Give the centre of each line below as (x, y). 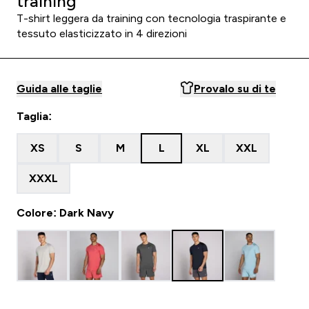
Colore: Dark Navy (65, 213)
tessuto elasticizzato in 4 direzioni (102, 33)
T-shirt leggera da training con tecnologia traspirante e (151, 18)
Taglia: (34, 116)
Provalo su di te (235, 89)
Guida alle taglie (59, 89)
